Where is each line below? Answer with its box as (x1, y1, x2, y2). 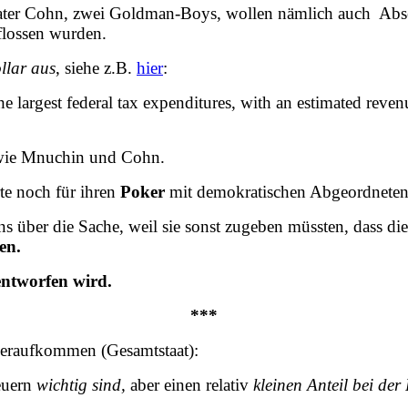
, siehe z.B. (56, 57, 137, 77)
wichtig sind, (32, 374, 126, 394)
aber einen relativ (126, 374, 253, 394)
